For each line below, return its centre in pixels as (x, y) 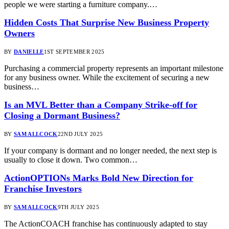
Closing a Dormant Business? (62, 115)
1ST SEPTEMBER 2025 (74, 51)
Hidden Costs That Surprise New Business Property (107, 22)
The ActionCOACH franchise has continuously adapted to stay (106, 223)
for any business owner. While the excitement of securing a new (107, 77)
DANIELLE (29, 51)
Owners (19, 33)
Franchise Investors (43, 188)
